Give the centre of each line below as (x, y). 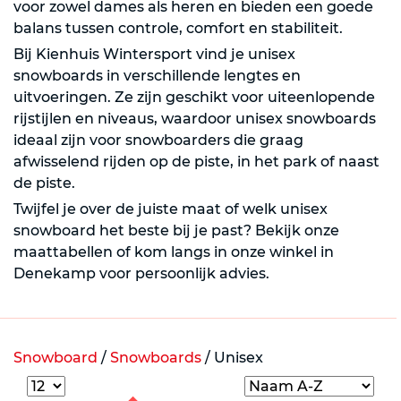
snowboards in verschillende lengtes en (157, 76)
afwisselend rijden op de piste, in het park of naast (196, 162)
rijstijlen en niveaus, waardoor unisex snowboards (195, 119)
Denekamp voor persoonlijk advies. (141, 273)
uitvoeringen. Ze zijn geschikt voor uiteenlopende (194, 97)
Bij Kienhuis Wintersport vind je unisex (154, 54)
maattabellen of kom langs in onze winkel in (174, 252)
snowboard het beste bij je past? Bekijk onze (176, 230)
